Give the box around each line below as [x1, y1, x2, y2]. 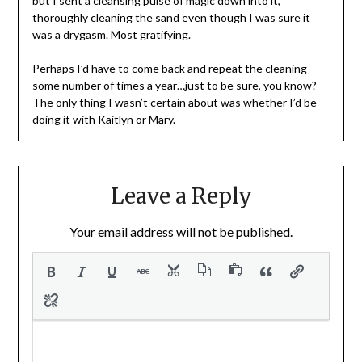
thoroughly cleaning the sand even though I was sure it [32, 10, 310, 24]
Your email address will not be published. [69, 223, 293, 239]
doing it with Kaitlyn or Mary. [32, 112, 175, 126]
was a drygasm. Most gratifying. [32, 27, 191, 41]
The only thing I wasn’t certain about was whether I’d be [32, 95, 317, 109]
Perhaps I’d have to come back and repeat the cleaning [32, 61, 307, 75]
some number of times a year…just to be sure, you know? [32, 78, 317, 92]
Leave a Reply [110, 182, 252, 209]
